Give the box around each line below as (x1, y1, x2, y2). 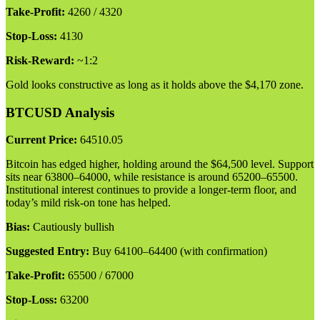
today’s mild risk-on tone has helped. (6, 196, 171, 209)
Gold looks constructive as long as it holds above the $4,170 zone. (6, 78, 304, 91)
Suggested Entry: (6, 245, 89, 258)
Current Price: (6, 134, 77, 146)
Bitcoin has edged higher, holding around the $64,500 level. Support (6, 158, 314, 171)
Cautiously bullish (30, 221, 114, 234)
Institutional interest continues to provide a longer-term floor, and (6, 184, 296, 196)
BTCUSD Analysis (6, 104, 114, 120)
